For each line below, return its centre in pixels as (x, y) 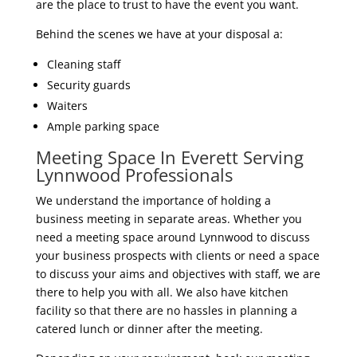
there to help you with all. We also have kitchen (162, 292)
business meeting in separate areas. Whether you (169, 218)
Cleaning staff (83, 64)
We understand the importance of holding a (153, 200)
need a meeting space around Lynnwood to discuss (173, 237)
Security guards (88, 84)
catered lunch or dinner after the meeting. (149, 328)
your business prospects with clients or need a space (177, 255)
